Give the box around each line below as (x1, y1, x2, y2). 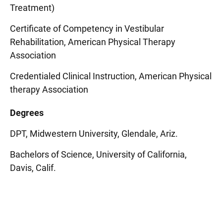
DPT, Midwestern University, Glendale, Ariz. (10, 128, 178, 139)
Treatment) (10, 2, 55, 13)
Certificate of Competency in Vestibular (10, 23, 164, 34)
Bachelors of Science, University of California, (10, 149, 187, 160)
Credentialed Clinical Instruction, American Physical (10, 71, 212, 81)
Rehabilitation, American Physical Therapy (10, 37, 175, 47)
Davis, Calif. (10, 163, 56, 173)
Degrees (10, 108, 44, 118)
